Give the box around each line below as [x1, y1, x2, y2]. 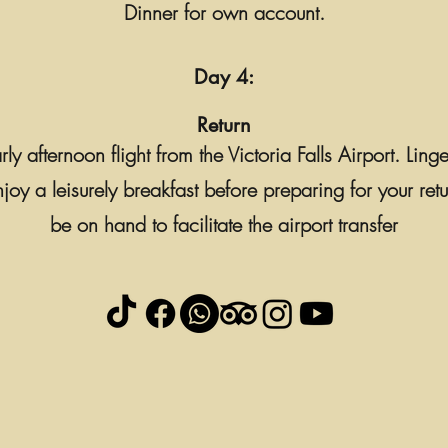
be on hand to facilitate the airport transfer [50, 211, 398, 238]
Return [197, 112, 251, 138]
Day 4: [194, 64, 254, 90]
